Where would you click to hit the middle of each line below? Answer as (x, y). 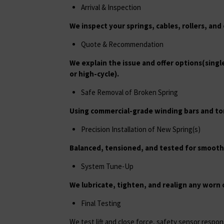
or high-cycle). (94, 73)
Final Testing (101, 203)
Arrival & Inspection (111, 7)
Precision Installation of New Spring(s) (140, 129)
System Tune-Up (107, 166)
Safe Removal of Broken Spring (129, 92)
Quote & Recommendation (122, 44)
